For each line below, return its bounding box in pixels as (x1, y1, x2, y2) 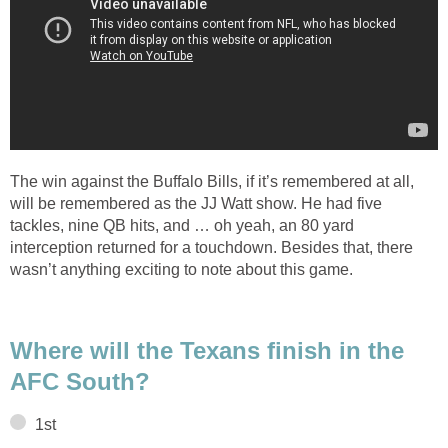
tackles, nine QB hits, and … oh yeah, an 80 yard (10, 216, 354, 234)
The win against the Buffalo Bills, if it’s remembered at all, (10, 172, 414, 190)
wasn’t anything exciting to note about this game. (10, 260, 353, 278)
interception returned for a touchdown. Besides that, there (10, 238, 413, 256)
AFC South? (10, 368, 150, 396)
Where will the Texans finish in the (10, 337, 404, 365)
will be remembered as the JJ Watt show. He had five (10, 194, 382, 212)
